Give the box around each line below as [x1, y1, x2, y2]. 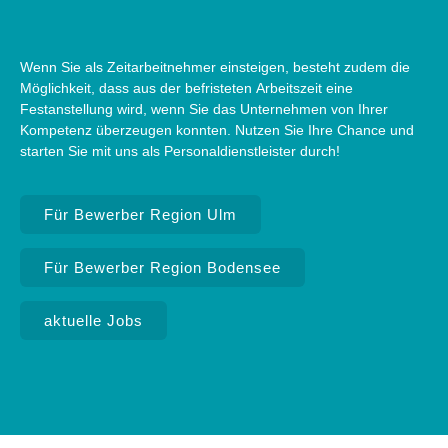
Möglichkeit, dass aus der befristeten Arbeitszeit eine [20, 80, 353, 96]
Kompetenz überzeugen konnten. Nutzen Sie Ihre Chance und [20, 122, 414, 138]
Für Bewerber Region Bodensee [44, 259, 281, 277]
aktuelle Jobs [44, 311, 143, 329]
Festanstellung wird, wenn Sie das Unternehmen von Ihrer [20, 101, 388, 117]
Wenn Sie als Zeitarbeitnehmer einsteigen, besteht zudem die [20, 59, 410, 75]
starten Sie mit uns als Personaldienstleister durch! [20, 143, 340, 159]
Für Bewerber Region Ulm [44, 206, 237, 224]
